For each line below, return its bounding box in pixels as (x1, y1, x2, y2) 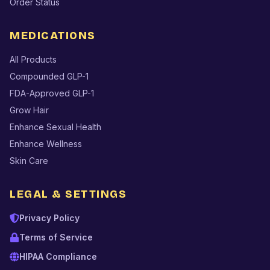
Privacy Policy (19, 212, 80, 223)
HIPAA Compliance (19, 251, 97, 262)
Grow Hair (10, 104, 49, 115)
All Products (10, 54, 57, 64)
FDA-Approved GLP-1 (10, 87, 94, 98)
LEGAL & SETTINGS (10, 187, 127, 201)
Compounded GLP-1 (10, 71, 89, 81)
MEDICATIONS (10, 28, 96, 42)
